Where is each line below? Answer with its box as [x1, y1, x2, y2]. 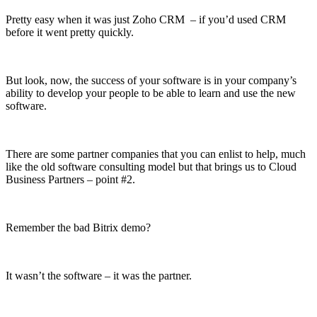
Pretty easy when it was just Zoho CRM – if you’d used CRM [6, 13, 286, 25]
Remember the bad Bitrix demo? [6, 221, 151, 234]
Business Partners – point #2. [6, 173, 135, 185]
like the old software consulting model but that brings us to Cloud [6, 160, 296, 173]
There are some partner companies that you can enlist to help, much [6, 147, 306, 160]
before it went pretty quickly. [6, 25, 134, 38]
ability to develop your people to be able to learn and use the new [6, 86, 296, 99]
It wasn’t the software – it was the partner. [6, 269, 192, 282]
